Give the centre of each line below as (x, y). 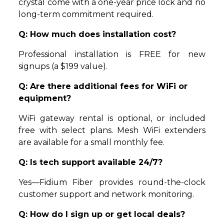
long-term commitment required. (86, 14)
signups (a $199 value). (63, 66)
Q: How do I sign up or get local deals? (102, 214)
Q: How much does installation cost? (97, 34)
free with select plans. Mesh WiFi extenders (112, 130)
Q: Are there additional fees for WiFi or (103, 86)
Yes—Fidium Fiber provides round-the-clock (112, 182)
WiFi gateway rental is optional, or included (112, 118)
